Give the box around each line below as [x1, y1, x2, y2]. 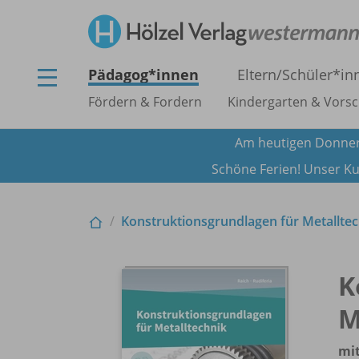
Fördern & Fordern [88, 93, 202, 111]
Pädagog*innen [88, 65, 199, 84]
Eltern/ [237, 65, 282, 84]
